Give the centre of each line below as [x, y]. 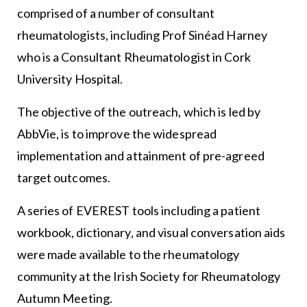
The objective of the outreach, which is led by [139, 112]
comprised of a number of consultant [116, 13]
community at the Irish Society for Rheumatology [149, 276]
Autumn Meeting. [64, 298]
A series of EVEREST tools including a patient [139, 210]
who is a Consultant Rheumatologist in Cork [134, 57]
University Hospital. [70, 79]
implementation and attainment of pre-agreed [140, 156]
